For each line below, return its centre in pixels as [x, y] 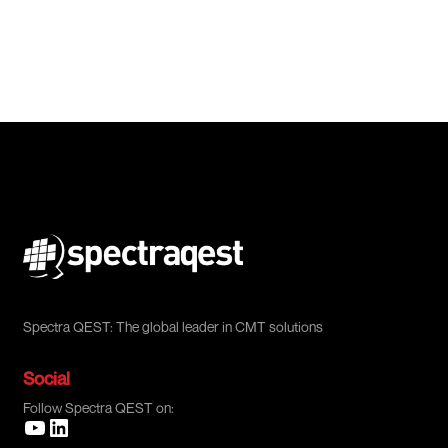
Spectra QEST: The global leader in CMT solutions [173, 326]
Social [46, 378]
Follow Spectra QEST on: [98, 407]
